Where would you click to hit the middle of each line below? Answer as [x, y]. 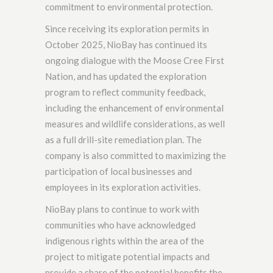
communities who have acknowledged [120, 225]
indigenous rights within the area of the [125, 241]
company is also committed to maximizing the [136, 156]
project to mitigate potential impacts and [127, 257]
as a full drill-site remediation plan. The [123, 140]
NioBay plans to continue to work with [122, 209]
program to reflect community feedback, [125, 92]
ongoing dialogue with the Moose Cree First [135, 61]
